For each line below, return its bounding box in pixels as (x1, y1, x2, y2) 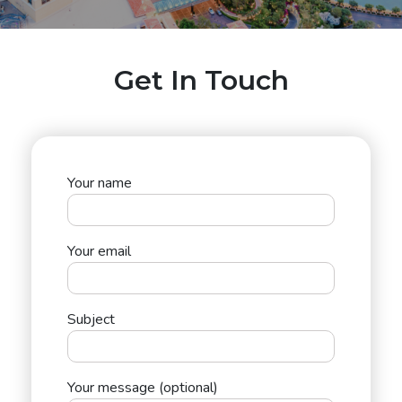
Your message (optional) (67, 378, 218, 398)
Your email (67, 241, 131, 261)
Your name (67, 173, 132, 193)
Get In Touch (113, 64, 289, 97)
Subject (67, 310, 115, 329)
